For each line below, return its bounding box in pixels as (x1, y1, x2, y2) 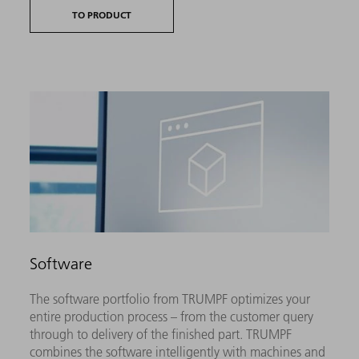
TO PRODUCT (72, 9, 132, 22)
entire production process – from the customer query (30, 309, 314, 325)
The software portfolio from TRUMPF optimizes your (30, 291, 311, 308)
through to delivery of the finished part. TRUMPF (30, 326, 292, 343)
